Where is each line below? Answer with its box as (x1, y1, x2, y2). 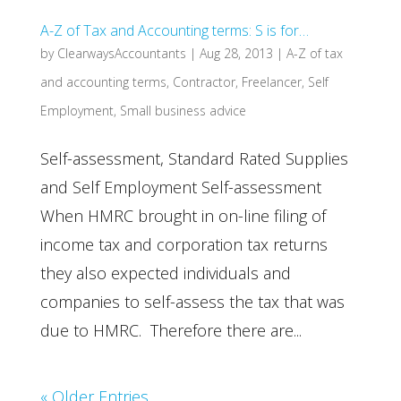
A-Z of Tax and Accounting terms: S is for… (39, 21, 309, 40)
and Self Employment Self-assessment (39, 176, 321, 198)
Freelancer (241, 73, 302, 90)
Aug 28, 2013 (199, 45, 273, 62)
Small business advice (119, 102, 246, 119)
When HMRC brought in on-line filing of (39, 205, 326, 226)
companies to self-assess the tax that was (39, 291, 345, 312)
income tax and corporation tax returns (39, 234, 328, 255)
